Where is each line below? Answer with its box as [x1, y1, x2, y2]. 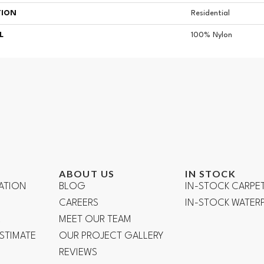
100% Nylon [191, 31, 232, 39]
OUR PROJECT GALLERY [59, 230, 164, 241]
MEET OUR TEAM [59, 214, 132, 225]
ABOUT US [59, 167, 115, 179]
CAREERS [59, 197, 99, 208]
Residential [191, 9, 230, 17]
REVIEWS [59, 247, 98, 258]
